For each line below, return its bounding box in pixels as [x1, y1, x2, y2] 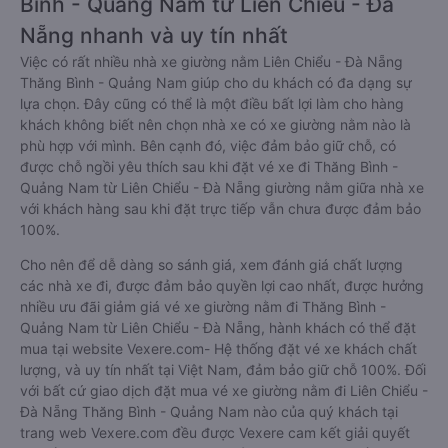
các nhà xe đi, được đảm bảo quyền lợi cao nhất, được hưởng [20, 277, 424, 294]
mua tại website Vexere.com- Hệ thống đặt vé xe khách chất [20, 340, 417, 357]
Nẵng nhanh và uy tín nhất [20, 23, 288, 48]
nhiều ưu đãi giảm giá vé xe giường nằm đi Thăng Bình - [20, 298, 386, 315]
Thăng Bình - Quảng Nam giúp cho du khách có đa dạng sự [20, 74, 412, 91]
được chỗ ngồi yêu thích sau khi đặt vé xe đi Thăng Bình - [20, 158, 398, 175]
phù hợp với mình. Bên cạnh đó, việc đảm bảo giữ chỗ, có [20, 137, 396, 154]
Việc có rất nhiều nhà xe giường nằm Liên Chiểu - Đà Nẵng [20, 53, 403, 70]
